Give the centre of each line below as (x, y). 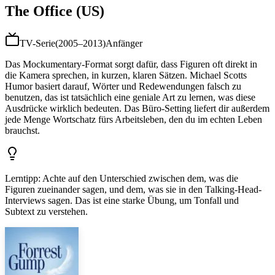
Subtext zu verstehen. (46, 212)
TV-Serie (37, 44)
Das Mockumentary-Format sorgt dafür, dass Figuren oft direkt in (131, 64)
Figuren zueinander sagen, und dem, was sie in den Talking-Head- (133, 190)
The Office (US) (55, 11)
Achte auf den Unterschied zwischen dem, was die (140, 179)
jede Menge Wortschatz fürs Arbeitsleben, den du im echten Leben (134, 120)
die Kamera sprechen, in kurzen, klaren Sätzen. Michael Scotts (126, 76)
